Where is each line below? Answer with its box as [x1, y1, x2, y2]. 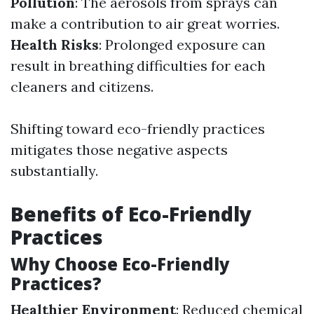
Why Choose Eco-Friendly [11, 252, 230, 276]
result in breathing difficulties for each [11, 57, 266, 75]
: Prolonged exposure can [99, 36, 266, 54]
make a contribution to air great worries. [11, 15, 280, 33]
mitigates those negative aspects [11, 141, 228, 159]
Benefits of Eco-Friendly [11, 200, 252, 228]
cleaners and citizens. [11, 78, 153, 96]
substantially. [11, 162, 98, 180]
